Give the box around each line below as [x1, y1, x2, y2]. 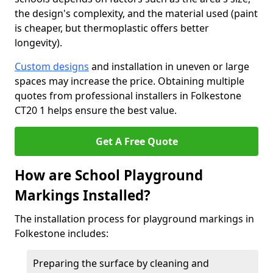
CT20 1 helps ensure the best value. [15, 104, 177, 117]
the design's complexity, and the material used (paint [15, 7, 258, 20]
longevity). [15, 36, 65, 49]
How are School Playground [15, 166, 203, 185]
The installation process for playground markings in [15, 212, 254, 225]
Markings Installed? [15, 186, 151, 205]
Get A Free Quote [95, 135, 178, 148]
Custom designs [15, 60, 89, 73]
